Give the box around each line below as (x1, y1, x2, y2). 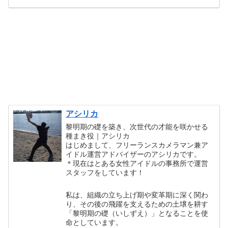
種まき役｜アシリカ (66, 132, 130, 140)
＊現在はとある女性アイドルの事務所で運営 (66, 159, 209, 168)
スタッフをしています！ (66, 168, 145, 177)
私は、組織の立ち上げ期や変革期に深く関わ (66, 190, 209, 199)
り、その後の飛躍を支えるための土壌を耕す (66, 199, 209, 208)
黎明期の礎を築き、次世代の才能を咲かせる (66, 123, 209, 131)
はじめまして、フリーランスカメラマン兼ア (66, 141, 209, 150)
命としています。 (66, 218, 123, 226)
